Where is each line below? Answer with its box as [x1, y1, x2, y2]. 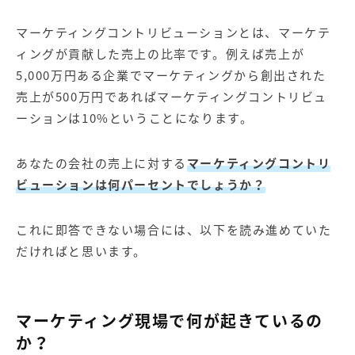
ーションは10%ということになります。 [16, 109, 254, 127]
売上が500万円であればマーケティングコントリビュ [16, 88, 328, 105]
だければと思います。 [16, 242, 147, 260]
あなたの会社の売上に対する [16, 155, 187, 172]
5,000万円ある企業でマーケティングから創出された [16, 67, 326, 84]
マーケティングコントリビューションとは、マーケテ [16, 24, 331, 41]
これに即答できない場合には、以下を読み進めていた [16, 221, 332, 239]
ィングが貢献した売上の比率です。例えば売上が [16, 45, 305, 63]
